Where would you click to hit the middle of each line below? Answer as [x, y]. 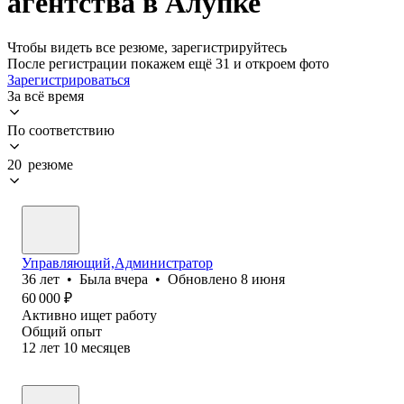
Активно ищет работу [89, 315]
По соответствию [61, 130]
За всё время [46, 96]
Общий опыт [62, 331]
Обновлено [204, 279]
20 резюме [40, 164]
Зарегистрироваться [69, 79]
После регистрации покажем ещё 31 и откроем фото [168, 63]
